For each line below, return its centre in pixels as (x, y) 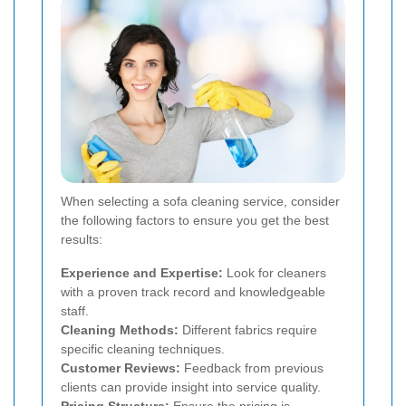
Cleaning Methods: (120, 329)
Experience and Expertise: (142, 272)
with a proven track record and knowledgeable (193, 291)
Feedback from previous (252, 367)
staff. (75, 310)
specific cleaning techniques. (143, 348)
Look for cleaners (275, 272)
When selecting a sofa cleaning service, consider (200, 201)
